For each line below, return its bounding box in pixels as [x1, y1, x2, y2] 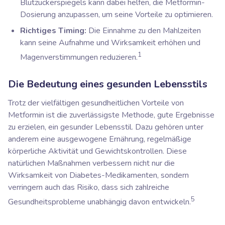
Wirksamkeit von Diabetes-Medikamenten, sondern [8, 169, 189, 181]
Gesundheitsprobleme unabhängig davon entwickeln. [8, 196, 191, 207]
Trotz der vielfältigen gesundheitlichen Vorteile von [8, 97, 184, 108]
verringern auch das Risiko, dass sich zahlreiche [8, 181, 169, 193]
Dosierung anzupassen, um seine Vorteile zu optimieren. [20, 9, 213, 21]
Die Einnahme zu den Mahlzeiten [86, 25, 201, 37]
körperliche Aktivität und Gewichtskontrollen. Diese [8, 145, 187, 157]
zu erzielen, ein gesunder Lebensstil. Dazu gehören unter [8, 121, 203, 133]
